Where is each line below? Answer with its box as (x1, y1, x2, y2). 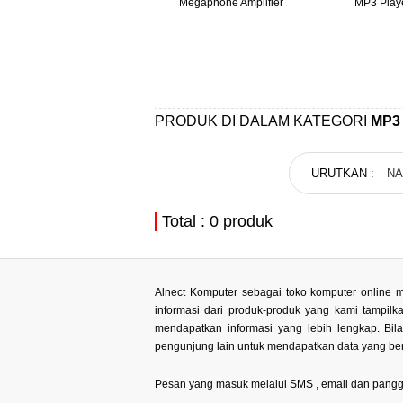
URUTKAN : (310, 166, 378, 180)
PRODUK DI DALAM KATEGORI (155, 113, 371, 129)
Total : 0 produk (162, 212, 273, 230)
